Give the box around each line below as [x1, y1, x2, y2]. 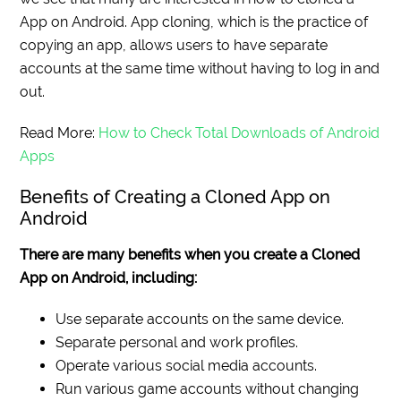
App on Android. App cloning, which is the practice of [20, 13, 369, 31]
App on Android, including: [20, 269, 198, 287]
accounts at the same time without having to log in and [20, 60, 380, 78]
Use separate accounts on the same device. [55, 311, 345, 328]
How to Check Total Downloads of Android [98, 124, 380, 142]
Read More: [20, 124, 99, 142]
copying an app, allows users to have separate [20, 37, 328, 55]
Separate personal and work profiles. [55, 334, 299, 352]
